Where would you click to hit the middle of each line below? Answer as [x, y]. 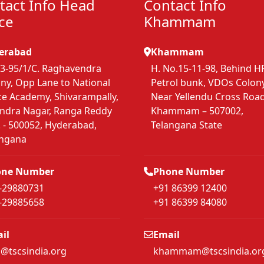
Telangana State [187, 125]
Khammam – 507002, [197, 111]
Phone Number [189, 172]
